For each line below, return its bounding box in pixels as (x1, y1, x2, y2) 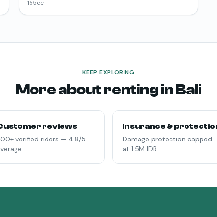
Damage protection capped (123, 135, 212, 144)
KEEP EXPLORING (82, 68, 135, 77)
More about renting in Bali (15, 81, 201, 99)
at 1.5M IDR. (123, 144, 158, 154)
